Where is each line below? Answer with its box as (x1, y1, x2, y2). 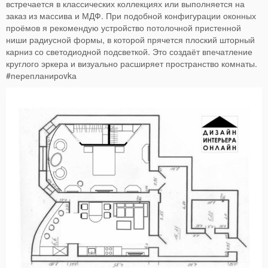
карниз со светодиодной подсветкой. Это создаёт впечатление (6, 45, 252, 57)
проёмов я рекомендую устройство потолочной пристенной (6, 21, 241, 33)
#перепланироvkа (6, 69, 77, 81)
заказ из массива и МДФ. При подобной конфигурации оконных (6, 9, 256, 22)
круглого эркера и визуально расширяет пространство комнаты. (6, 57, 257, 69)
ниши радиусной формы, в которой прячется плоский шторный (6, 33, 255, 45)
